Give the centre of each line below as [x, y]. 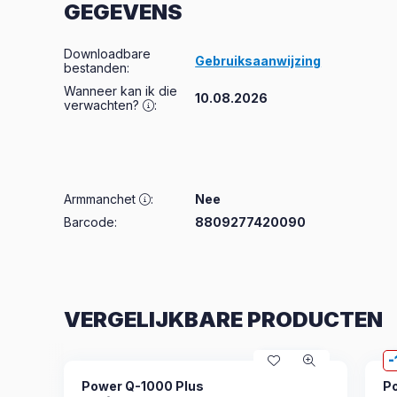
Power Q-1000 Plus [143, 386]
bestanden [95, 68]
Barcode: [90, 222]
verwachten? [101, 105]
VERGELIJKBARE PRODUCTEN [223, 319]
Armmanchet [100, 199]
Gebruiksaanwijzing [258, 61]
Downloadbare [107, 54]
